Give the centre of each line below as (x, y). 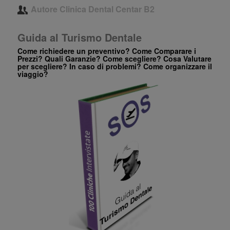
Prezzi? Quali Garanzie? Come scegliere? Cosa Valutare (114, 59)
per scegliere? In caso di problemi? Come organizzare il (114, 66)
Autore (45, 9)
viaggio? (33, 74)
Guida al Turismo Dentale (79, 37)
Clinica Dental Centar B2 (107, 9)
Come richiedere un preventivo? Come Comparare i (107, 51)
